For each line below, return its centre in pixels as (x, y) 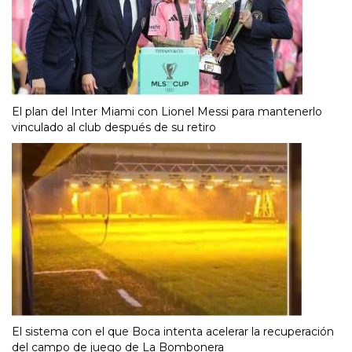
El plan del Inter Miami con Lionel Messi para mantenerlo (167, 112)
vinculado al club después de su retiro (114, 128)
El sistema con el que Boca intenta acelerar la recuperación (173, 332)
